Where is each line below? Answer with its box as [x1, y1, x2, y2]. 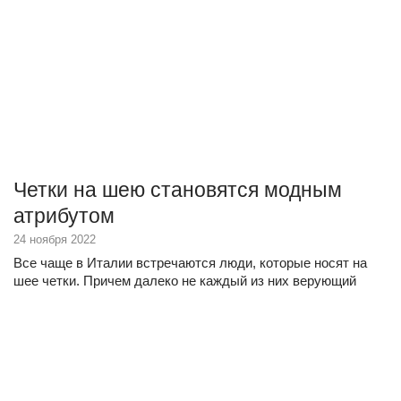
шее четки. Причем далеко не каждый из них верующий [13, 273, 356, 288]
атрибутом [13, 204, 115, 227]
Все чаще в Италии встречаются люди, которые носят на [13, 255, 367, 270]
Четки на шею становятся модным [13, 178, 342, 201]
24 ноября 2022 [13, 233, 96, 246]
